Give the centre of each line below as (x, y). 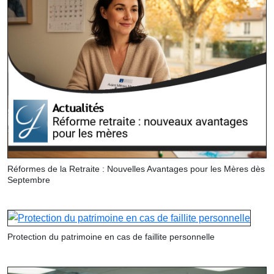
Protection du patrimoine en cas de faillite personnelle (111, 237)
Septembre (29, 180)
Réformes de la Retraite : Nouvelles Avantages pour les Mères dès (136, 168)
